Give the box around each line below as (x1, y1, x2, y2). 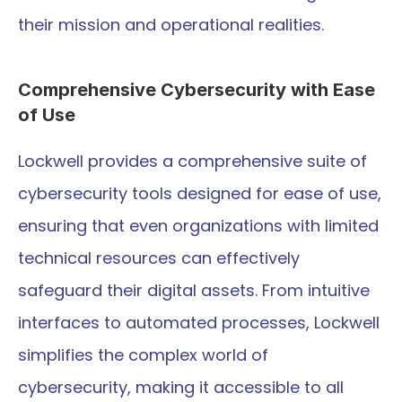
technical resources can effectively (18, 247, 300, 269)
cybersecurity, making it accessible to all (18, 376, 344, 398)
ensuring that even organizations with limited (18, 214, 379, 237)
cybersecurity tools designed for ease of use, (18, 182, 381, 205)
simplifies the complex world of (18, 344, 268, 366)
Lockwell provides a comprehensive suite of (18, 150, 367, 172)
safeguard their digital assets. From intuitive (18, 279, 370, 301)
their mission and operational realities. (18, 13, 324, 36)
